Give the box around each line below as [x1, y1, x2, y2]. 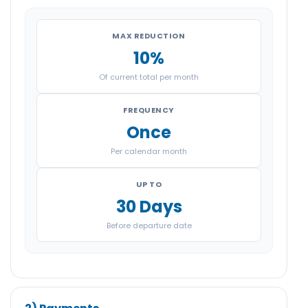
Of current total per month [99, 71, 199, 83]
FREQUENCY [123, 104, 175, 116]
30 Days [115, 195, 182, 219]
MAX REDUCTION [112, 30, 186, 42]
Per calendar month [111, 146, 187, 157]
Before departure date [106, 220, 192, 232]
